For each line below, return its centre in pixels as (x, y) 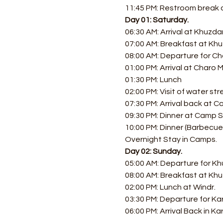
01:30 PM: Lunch (154, 80)
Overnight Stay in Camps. (171, 139)
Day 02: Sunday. (153, 151)
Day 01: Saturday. (157, 20)
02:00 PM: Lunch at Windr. (171, 187)
